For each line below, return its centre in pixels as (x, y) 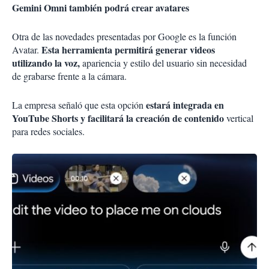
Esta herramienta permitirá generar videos (128, 50)
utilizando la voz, (47, 63)
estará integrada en (185, 105)
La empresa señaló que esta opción (79, 105)
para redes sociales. (48, 131)
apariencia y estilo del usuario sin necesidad (165, 63)
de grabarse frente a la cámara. (69, 76)
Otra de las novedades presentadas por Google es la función (124, 37)
